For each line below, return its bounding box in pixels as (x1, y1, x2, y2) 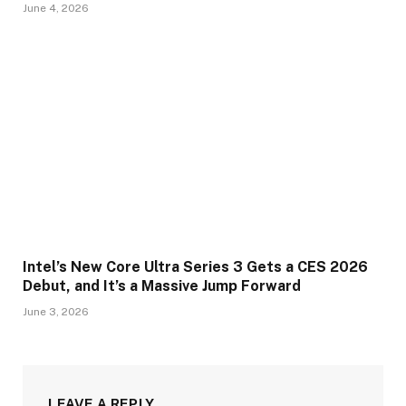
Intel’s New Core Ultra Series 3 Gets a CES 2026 (23, 257, 368, 275)
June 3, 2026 (23, 304, 89, 318)
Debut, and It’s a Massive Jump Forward (23, 276, 301, 295)
